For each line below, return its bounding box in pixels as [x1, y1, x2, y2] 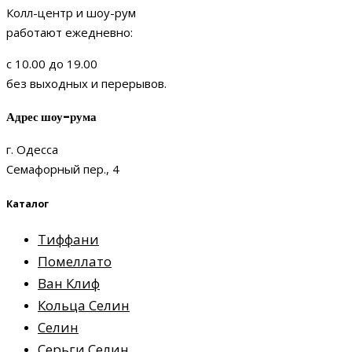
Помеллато [38, 251, 112, 270]
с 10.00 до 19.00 [6, 56, 97, 72]
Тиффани [38, 229, 99, 248]
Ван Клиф [38, 273, 100, 292]
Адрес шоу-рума [6, 108, 97, 126]
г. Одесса [6, 141, 58, 158]
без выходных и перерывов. [6, 75, 167, 92]
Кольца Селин [38, 295, 130, 314]
